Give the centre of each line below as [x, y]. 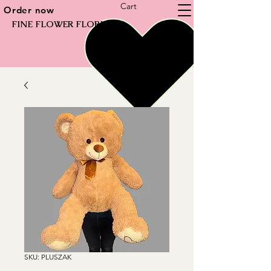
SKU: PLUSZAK [48, 257]
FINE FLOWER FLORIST [63, 24]
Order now [29, 10]
